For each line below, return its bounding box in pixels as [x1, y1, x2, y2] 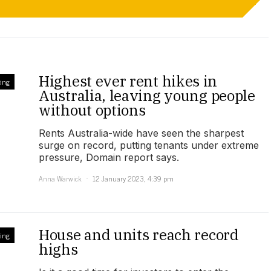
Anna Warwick [39, 172, 82, 185]
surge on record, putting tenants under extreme [39, 139, 259, 152]
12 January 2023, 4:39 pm [93, 172, 174, 185]
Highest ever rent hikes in [39, 71, 218, 91]
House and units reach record [39, 225, 239, 245]
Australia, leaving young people [39, 86, 255, 106]
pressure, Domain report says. [39, 151, 179, 164]
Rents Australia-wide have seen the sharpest [39, 127, 244, 140]
